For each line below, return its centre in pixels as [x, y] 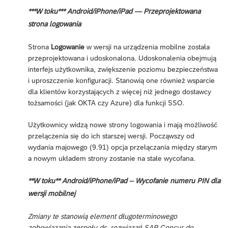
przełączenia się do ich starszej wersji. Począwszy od [111, 136]
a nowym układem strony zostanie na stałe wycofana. [112, 159]
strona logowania [54, 24]
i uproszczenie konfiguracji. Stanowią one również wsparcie [121, 81]
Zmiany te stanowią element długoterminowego [103, 217]
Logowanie [68, 47]
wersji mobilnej [52, 194]
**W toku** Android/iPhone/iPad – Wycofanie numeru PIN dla [124, 181]
